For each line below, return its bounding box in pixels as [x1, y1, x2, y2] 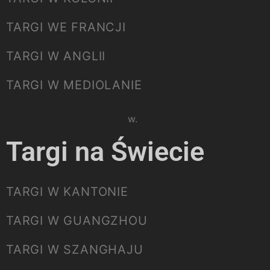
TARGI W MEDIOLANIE [6, 77, 142, 92]
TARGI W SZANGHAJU [6, 242, 143, 257]
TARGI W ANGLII [6, 48, 106, 63]
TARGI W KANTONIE [6, 184, 128, 199]
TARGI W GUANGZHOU [6, 213, 148, 228]
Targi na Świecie [6, 135, 204, 168]
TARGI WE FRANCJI [6, 19, 126, 34]
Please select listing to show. [6, 112, 137, 125]
